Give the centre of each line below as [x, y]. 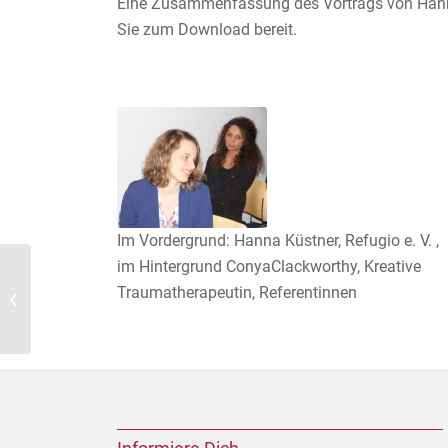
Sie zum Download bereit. [207, 30]
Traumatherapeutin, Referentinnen [237, 292]
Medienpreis [70, 309]
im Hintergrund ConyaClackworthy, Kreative [269, 266]
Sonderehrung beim [90, 288]
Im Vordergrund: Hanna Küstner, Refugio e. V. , [278, 240]
